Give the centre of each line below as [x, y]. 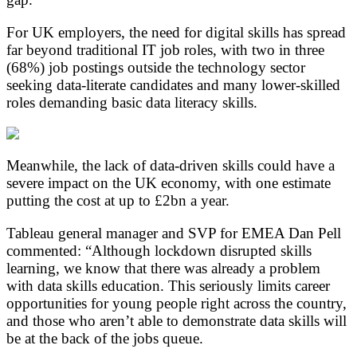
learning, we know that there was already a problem [163, 268]
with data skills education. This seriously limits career [168, 285]
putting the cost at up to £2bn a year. [118, 200]
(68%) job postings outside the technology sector [156, 67]
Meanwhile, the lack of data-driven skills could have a [171, 165]
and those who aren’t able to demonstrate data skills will [177, 320]
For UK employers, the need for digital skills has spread [176, 32]
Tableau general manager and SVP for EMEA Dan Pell [174, 233]
